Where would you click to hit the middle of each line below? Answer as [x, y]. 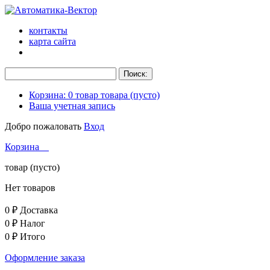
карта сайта [52, 41]
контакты [48, 30]
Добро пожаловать [44, 126]
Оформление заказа [45, 258]
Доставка [39, 210]
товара [114, 95]
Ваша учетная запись [72, 106]
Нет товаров [30, 188]
